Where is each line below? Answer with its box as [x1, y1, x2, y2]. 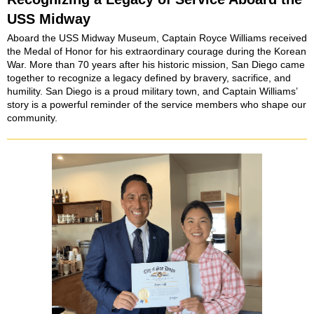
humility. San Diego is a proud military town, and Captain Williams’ [7, 86, 297, 97]
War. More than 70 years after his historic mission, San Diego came [7, 59, 305, 70]
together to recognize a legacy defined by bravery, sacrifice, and [7, 72, 291, 83]
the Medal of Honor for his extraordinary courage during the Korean [7, 46, 306, 57]
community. [7, 112, 57, 123]
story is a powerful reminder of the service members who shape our [7, 99, 306, 110]
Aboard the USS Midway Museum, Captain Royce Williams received [7, 32, 307, 43]
